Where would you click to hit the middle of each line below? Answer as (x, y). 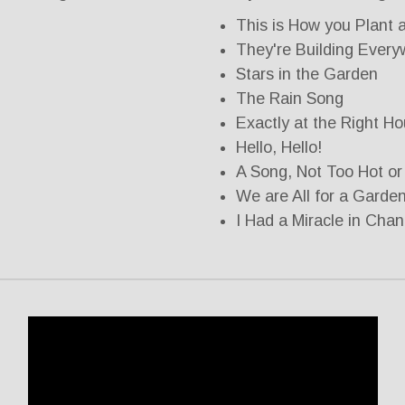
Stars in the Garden (307, 75)
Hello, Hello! (279, 148)
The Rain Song (290, 99)
